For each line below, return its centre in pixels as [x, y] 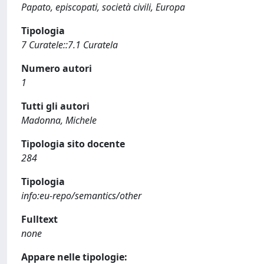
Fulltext [39, 219]
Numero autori [57, 68]
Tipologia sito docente [73, 144]
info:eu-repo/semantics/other [81, 196]
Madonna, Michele [59, 120]
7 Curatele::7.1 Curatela [70, 45]
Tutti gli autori [55, 106]
